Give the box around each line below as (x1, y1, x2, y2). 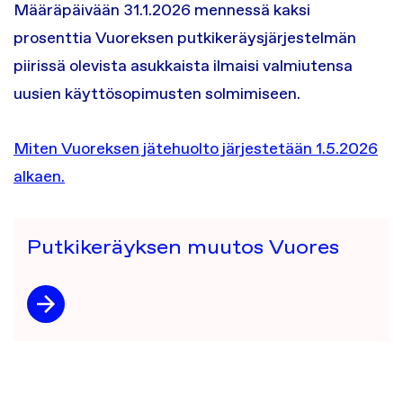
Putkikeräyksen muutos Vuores (27, 236, 339, 258)
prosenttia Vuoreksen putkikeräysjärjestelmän (13, 28, 356, 48)
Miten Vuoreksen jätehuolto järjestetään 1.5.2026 (13, 139, 378, 158)
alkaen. (13, 166, 65, 186)
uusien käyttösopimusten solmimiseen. (13, 84, 300, 103)
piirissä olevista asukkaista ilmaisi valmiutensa (13, 56, 353, 76)
